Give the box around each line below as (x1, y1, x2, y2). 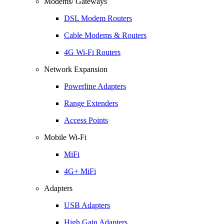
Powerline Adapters (64, 82, 126, 90)
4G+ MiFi (64, 167, 96, 175)
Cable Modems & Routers (64, 31, 146, 39)
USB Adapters (64, 201, 110, 209)
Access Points (64, 116, 108, 124)
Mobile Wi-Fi (44, 133, 86, 141)
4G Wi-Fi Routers (64, 48, 120, 56)
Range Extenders (64, 99, 118, 107)
